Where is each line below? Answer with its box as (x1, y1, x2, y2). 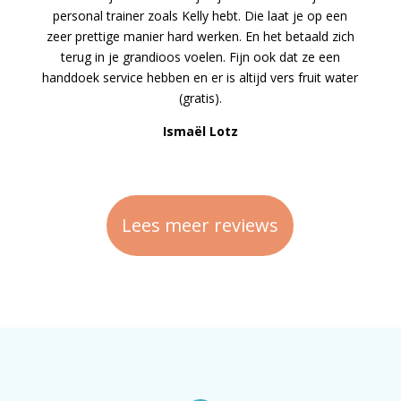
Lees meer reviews (122, 213, 279, 238)
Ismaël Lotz (162, 123, 238, 141)
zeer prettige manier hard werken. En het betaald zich (46, 28, 354, 46)
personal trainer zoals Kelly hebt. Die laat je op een (53, 7, 348, 25)
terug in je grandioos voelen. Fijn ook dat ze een (60, 48, 340, 66)
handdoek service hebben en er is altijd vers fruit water (42, 69, 359, 87)
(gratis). (178, 90, 222, 107)
